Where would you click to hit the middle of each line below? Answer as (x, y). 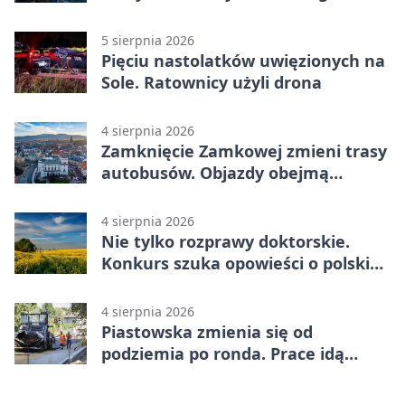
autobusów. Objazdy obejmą (215, 173)
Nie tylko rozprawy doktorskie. (226, 242)
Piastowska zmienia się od (207, 332)
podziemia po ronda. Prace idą (223, 354)
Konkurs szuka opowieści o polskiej (243, 264)
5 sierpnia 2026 (148, 41)
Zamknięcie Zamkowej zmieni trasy (244, 151)
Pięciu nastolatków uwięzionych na (243, 61)
